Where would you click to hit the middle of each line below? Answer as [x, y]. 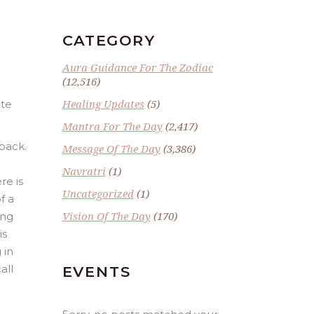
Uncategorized [98, 193]
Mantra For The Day [112, 126]
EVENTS [96, 272]
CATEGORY [109, 40]
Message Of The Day [111, 149]
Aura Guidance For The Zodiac [137, 67]
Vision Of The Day [106, 216]
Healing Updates [103, 104]
